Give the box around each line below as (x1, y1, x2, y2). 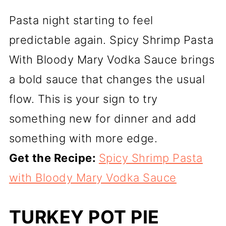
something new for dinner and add (9, 112, 197, 126)
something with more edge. (9, 132, 158, 145)
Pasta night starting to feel (9, 14, 153, 27)
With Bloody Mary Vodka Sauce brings (9, 53, 215, 67)
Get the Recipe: (9, 151, 99, 165)
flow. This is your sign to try (9, 92, 158, 106)
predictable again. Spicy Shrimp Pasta (9, 33, 214, 47)
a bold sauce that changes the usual (9, 73, 205, 86)
